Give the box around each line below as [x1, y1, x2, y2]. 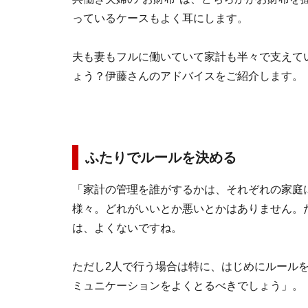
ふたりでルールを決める [85, 150, 236, 165]
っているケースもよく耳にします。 [72, 12, 248, 24]
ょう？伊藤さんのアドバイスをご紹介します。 [72, 70, 303, 82]
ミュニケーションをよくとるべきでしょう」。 [72, 280, 303, 291]
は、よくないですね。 [72, 222, 182, 234]
